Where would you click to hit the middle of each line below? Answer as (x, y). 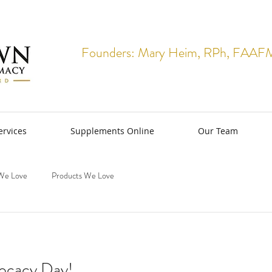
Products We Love (83, 175)
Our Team (218, 131)
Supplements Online (112, 131)
